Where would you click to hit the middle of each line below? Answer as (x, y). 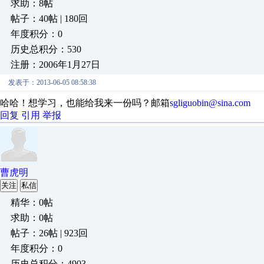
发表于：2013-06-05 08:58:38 (52, 82)
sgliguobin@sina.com (210, 103)
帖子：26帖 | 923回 (49, 233)
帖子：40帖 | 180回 (49, 19)
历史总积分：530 (46, 49)
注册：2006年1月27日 (55, 65)
